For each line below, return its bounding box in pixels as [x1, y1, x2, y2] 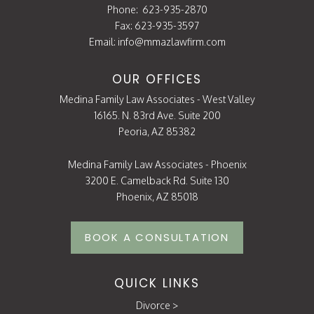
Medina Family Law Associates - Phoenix [67, 158, 247, 170]
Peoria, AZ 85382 [118, 125, 196, 137]
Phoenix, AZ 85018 [116, 191, 198, 203]
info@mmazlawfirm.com [117, 36, 226, 48]
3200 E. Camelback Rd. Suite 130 [85, 175, 229, 186]
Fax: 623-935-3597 [115, 20, 199, 32]
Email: [88, 36, 118, 48]
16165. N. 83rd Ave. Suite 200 [93, 109, 221, 121]
